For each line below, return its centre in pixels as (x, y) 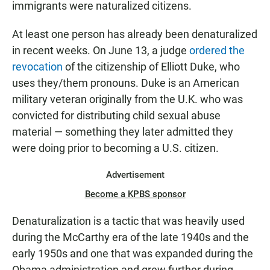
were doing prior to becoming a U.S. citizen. (115, 148)
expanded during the (204, 254)
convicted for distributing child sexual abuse (116, 116)
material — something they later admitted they (123, 132)
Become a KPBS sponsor (135, 194)
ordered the (217, 51)
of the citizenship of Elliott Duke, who (151, 67)
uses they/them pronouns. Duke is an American (126, 83)
